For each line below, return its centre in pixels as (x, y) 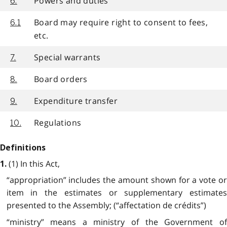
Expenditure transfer (76, 101)
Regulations (58, 122)
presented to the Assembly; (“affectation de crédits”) (106, 205)
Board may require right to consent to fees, (121, 22)
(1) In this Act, (33, 163)
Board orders (61, 79)
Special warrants (67, 57)
